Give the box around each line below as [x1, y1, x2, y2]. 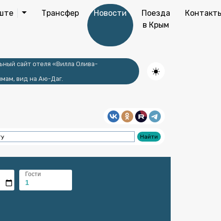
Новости [93, 8, 127, 18]
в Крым [142, 20, 169, 30]
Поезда [141, 8, 170, 18]
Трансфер [41, 8, 79, 18]
